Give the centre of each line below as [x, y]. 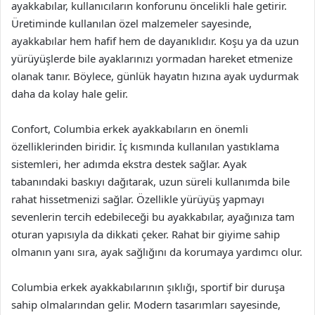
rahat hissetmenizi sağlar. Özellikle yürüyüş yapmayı [138, 199]
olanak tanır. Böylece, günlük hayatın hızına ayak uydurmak [155, 76]
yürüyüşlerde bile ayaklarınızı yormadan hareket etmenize [152, 58]
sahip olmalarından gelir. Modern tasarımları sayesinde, [146, 304]
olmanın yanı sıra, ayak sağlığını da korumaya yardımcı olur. [157, 252]
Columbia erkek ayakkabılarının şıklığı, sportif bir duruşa [148, 287]
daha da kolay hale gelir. [70, 94]
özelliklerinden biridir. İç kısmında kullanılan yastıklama [145, 146]
